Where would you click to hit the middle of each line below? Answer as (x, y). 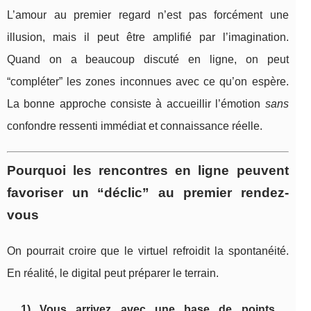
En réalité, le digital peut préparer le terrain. (113, 273)
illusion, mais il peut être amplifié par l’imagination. (148, 37)
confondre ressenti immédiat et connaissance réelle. (135, 126)
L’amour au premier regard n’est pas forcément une (148, 15)
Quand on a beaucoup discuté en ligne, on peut (148, 59)
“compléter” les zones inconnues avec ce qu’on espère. (148, 81)
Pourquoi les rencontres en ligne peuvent (148, 170)
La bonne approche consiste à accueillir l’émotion (136, 103)
